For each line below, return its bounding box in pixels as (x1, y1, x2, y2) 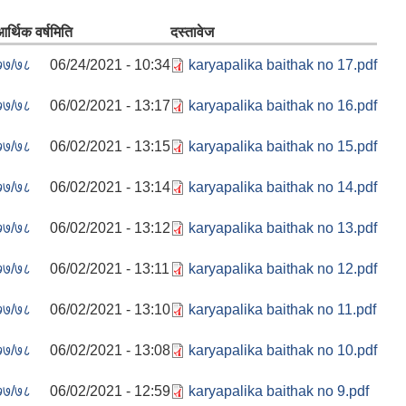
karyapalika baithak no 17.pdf (188, 56, 377, 72)
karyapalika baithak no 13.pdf (188, 219, 377, 236)
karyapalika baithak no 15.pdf (188, 138, 377, 154)
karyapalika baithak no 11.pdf (188, 301, 376, 317)
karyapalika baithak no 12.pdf (188, 260, 377, 276)
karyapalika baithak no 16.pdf (188, 97, 377, 113)
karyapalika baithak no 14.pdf (188, 179, 377, 195)
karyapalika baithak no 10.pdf (188, 342, 377, 358)
